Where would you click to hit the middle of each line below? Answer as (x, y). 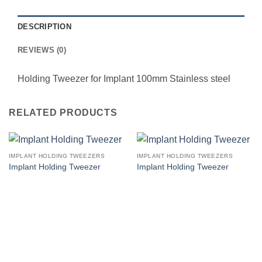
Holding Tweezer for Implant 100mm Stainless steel (124, 78)
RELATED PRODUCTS (63, 112)
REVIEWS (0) (42, 50)
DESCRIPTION (44, 26)
